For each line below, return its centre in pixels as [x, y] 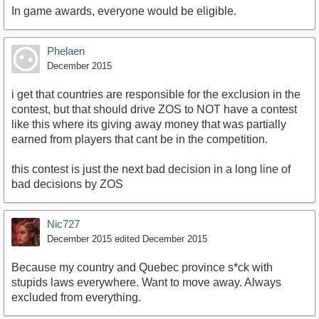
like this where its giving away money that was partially [149, 124]
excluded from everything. [76, 297]
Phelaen [66, 51]
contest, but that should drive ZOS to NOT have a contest [154, 109]
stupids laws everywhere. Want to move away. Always [146, 282]
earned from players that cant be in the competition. [140, 139]
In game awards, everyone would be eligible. [124, 11]
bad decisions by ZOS [67, 184]
